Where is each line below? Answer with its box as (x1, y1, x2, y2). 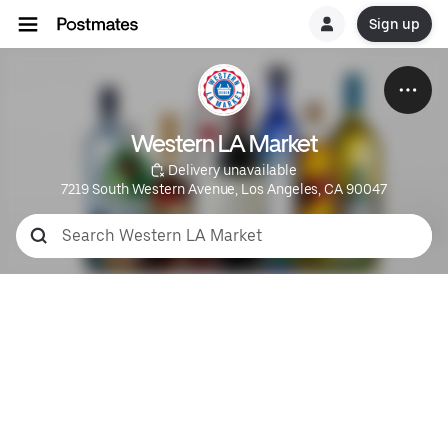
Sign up (368, 16, 420, 32)
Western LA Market (131, 129, 317, 158)
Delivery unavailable (164, 162, 298, 178)
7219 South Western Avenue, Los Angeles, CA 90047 (61, 181, 387, 197)
